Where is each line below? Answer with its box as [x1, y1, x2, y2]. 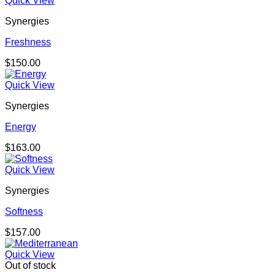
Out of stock [5, 260, 56, 271]
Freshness [5, 37, 51, 48]
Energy [5, 122, 36, 133]
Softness [5, 206, 43, 217]
